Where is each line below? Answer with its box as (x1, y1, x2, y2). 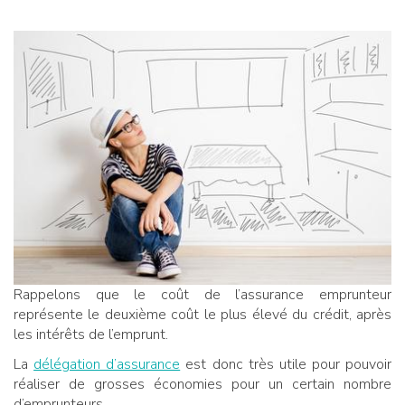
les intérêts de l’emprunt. (14, 324, 168, 344)
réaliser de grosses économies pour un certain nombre (14, 373, 391, 394)
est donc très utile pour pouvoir (180, 353, 391, 374)
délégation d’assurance (33, 353, 181, 374)
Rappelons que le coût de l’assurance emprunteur (14, 284, 391, 305)
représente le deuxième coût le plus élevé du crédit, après (14, 304, 391, 325)
